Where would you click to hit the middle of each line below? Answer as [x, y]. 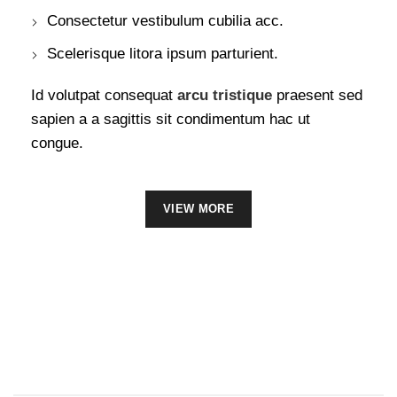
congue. [57, 143]
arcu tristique [225, 95]
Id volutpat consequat [104, 95]
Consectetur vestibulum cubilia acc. [165, 21]
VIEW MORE [198, 209]
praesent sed [317, 95]
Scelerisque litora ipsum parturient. [163, 54]
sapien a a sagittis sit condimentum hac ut [171, 119]
